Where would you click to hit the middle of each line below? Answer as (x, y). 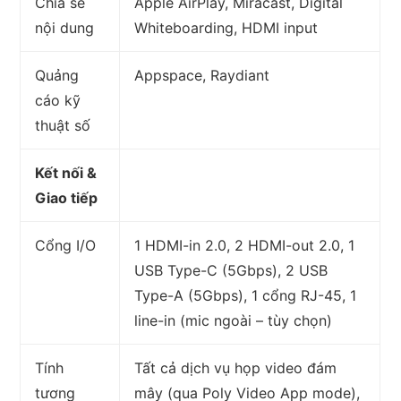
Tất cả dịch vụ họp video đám (236, 368)
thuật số (63, 126)
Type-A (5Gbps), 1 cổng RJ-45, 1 (246, 296)
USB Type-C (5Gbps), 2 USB (231, 271)
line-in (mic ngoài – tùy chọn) (234, 321)
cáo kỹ (58, 101)
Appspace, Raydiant (202, 76)
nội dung (65, 28)
